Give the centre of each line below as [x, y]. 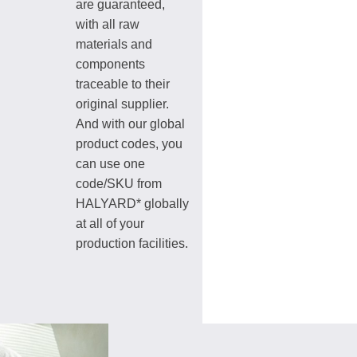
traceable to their [123, 84]
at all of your [110, 224]
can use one [110, 164]
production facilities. [132, 243]
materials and [114, 44]
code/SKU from [119, 184]
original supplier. [122, 104]
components [110, 64]
